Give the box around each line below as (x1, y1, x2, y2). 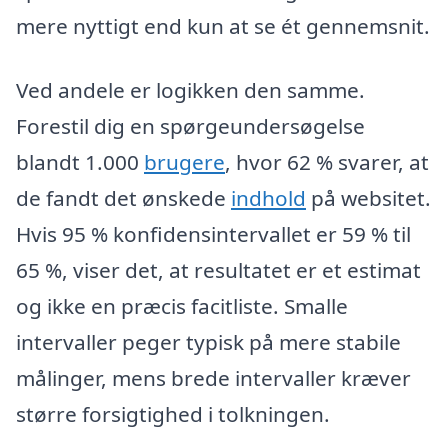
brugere (144, 148, 225, 177)
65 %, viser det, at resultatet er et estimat (16, 256, 421, 285)
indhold (231, 184, 306, 213)
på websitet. (306, 184, 431, 213)
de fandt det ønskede (16, 184, 231, 213)
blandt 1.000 (16, 148, 144, 177)
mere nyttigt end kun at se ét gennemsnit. (16, 12, 430, 41)
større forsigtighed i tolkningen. (16, 400, 330, 429)
